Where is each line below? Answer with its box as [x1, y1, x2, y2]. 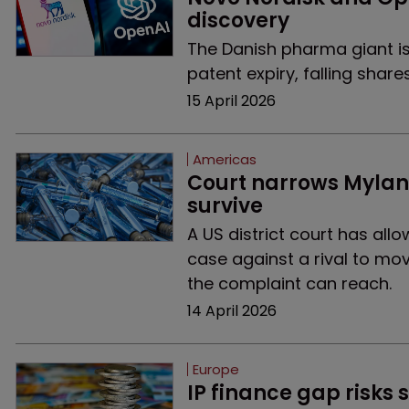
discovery [186, 6, 289, 35]
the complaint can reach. [186, 272, 392, 295]
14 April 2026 [186, 300, 277, 321]
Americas [192, 150, 257, 169]
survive [186, 192, 263, 220]
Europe [192, 360, 239, 379]
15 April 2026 [186, 90, 276, 111]
